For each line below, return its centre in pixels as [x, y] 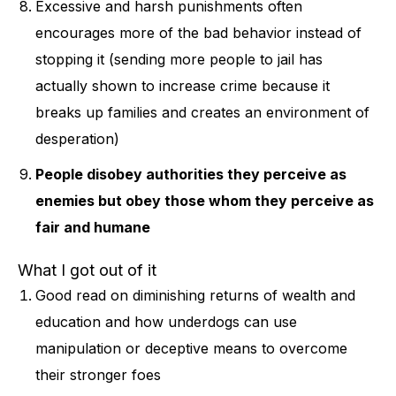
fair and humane [93, 228]
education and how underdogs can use [166, 322]
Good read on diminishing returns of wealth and [195, 296]
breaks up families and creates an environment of [202, 113]
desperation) [77, 139]
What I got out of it [87, 270]
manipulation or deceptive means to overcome [191, 349]
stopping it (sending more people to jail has [179, 60]
